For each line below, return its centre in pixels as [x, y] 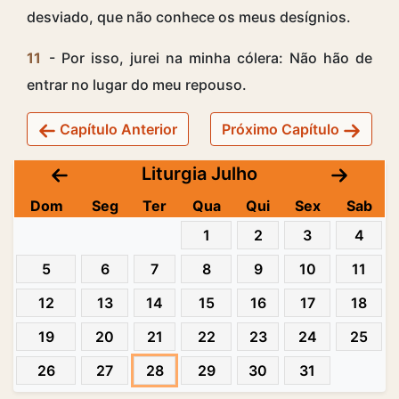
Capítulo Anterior [117, 130]
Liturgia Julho [199, 174]
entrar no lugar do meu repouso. [137, 85]
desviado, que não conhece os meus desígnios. [189, 17]
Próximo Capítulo [282, 130]
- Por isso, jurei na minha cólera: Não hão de [208, 58]
